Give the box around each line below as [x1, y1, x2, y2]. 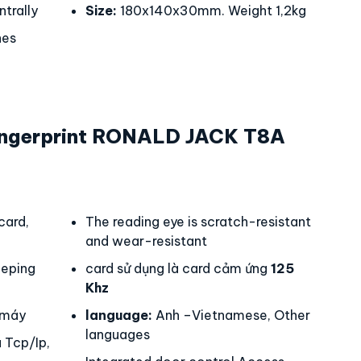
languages [85, 326, 150, 342]
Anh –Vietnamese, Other [152, 307, 310, 323]
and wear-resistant [85, 233, 207, 249]
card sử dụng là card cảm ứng [85, 260, 271, 276]
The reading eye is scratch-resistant [85, 214, 311, 230]
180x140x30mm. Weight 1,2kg [117, 2, 306, 19]
